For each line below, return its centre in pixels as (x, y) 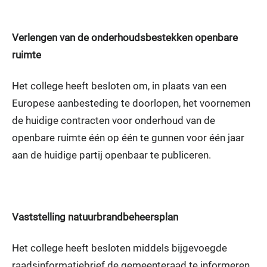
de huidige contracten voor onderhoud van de (114, 120)
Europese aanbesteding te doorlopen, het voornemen (131, 103)
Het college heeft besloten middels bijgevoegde (119, 248)
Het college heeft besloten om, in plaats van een (119, 86)
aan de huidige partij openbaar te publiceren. (111, 155)
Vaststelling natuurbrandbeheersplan (95, 217)
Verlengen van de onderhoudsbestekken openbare (125, 37)
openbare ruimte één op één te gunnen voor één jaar (128, 137)
